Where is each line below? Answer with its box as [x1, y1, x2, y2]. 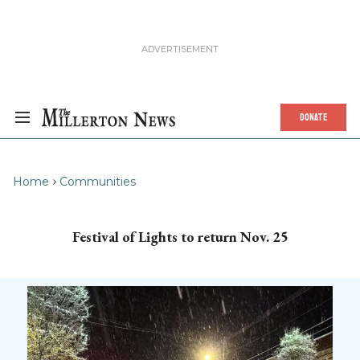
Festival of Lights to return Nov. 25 [72, 227, 288, 246]
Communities [59, 174, 136, 189]
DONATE [300, 108, 327, 126]
